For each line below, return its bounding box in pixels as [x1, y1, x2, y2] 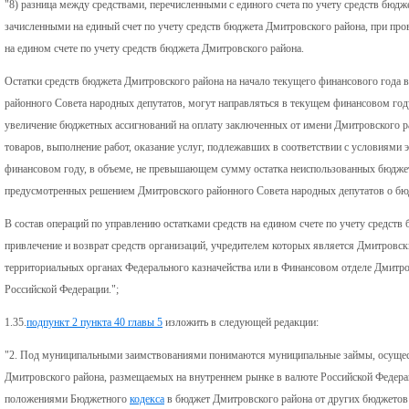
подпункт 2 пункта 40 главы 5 [26, 315, 163, 329]
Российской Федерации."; [5, 282, 119, 296]
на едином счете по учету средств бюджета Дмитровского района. [5, 41, 304, 55]
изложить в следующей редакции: [163, 315, 319, 329]
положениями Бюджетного [5, 392, 130, 405]
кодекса [130, 392, 164, 405]
